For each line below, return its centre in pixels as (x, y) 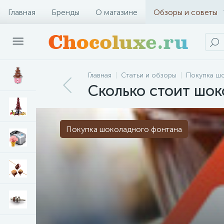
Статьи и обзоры (149, 75)
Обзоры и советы (185, 12)
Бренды (65, 12)
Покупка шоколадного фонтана (124, 129)
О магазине (116, 12)
